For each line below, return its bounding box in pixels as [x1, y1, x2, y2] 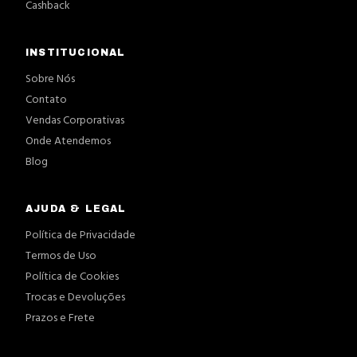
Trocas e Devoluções [25, 288, 125, 307]
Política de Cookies [25, 268, 119, 286]
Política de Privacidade [25, 226, 135, 245]
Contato [25, 91, 67, 109]
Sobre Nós [25, 70, 75, 88]
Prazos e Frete [25, 309, 95, 328]
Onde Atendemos [25, 132, 111, 151]
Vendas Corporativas [25, 112, 124, 130]
